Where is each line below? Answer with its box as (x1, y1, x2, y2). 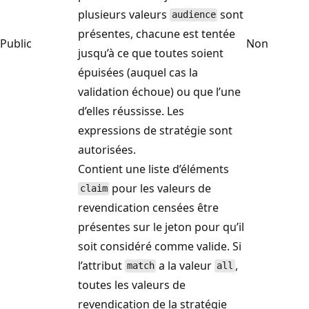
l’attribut (78, 257, 125, 273)
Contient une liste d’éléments (78, 161, 229, 177)
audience (171, 9, 216, 21)
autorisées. (78, 141, 136, 157)
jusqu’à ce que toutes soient (78, 45, 223, 61)
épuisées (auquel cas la (78, 64, 198, 80)
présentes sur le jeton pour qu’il (78, 219, 244, 235)
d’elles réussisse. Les (78, 103, 184, 119)
